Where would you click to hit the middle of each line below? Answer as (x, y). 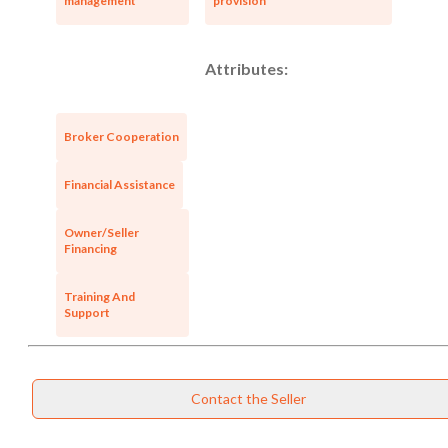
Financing (90, 248)
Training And (99, 296)
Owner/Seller (101, 232)
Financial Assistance (119, 184)
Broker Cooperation (121, 136)
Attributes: (247, 68)
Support (87, 312)
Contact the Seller (248, 398)
